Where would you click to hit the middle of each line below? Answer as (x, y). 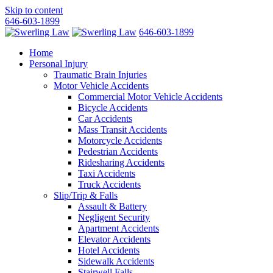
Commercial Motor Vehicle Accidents (150, 97)
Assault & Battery (112, 206)
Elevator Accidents (114, 239)
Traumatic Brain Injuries (100, 75)
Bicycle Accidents (113, 108)
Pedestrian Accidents (118, 151)
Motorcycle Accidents (120, 140)
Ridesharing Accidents (121, 162)
